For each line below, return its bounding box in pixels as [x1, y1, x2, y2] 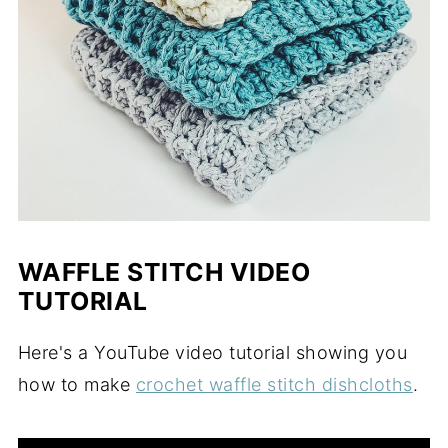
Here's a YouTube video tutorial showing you [17, 342, 408, 364]
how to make [17, 374, 136, 396]
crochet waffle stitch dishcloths [135, 374, 413, 396]
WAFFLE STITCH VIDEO [17, 257, 311, 288]
